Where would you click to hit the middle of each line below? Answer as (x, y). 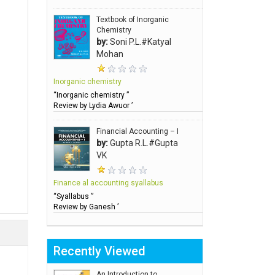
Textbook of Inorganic (133, 19)
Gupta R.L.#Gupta (143, 143)
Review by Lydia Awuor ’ (93, 105)
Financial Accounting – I (137, 131)
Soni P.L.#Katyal (140, 41)
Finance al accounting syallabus (108, 183)
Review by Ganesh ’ (86, 207)
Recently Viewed (99, 251)
